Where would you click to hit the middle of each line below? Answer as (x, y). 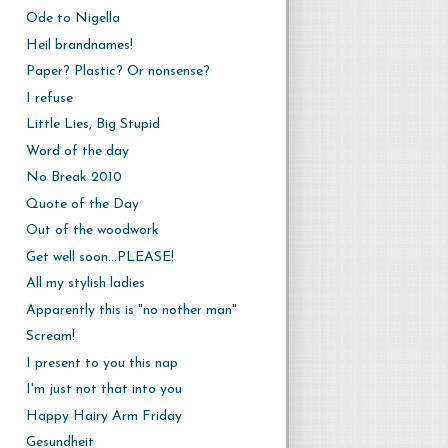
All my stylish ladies (85, 283)
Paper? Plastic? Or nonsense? (117, 71)
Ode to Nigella (72, 18)
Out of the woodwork (92, 230)
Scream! (50, 336)
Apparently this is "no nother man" (131, 310)
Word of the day (77, 151)
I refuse (49, 98)
